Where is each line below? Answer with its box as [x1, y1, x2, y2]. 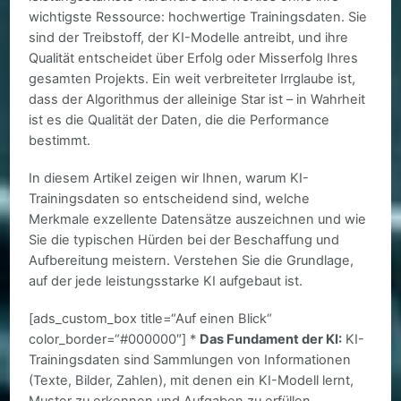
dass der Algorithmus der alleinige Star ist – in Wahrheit [29, 91, 366, 108]
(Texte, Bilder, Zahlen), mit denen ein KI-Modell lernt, [29, 372, 354, 389]
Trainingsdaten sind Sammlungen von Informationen [29, 352, 352, 369]
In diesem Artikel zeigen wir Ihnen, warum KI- [29, 170, 310, 187]
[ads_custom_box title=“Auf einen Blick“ [29, 311, 273, 328]
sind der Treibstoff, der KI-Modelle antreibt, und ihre [29, 30, 349, 47]
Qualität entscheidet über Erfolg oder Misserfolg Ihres [29, 50, 359, 67]
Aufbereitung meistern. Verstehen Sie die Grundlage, [29, 252, 354, 269]
